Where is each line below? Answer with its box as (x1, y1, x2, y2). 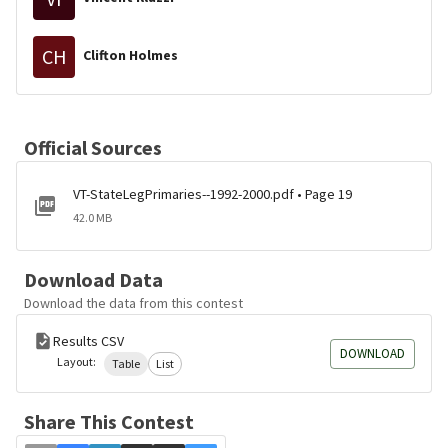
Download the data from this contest (24, 294, 243, 312)
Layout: (57, 354, 96, 369)
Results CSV (53, 332, 124, 350)
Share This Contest (24, 409, 194, 434)
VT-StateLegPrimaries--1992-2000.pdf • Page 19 (73, 185, 352, 203)
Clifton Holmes (83, 45, 178, 64)
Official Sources (24, 135, 162, 160)
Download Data (24, 267, 163, 292)
